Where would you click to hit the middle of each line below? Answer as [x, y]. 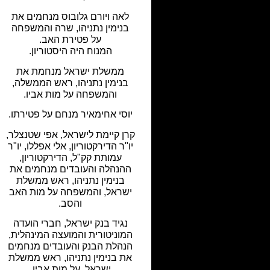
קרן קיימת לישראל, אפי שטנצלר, [70, 134]
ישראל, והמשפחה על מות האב [70, 192]
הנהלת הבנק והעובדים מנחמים [71, 246]
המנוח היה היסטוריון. [70, 51]
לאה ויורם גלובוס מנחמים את [71, 17]
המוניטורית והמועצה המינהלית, [70, 234]
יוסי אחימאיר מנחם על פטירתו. [70, 115]
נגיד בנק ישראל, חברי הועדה [70, 223]
